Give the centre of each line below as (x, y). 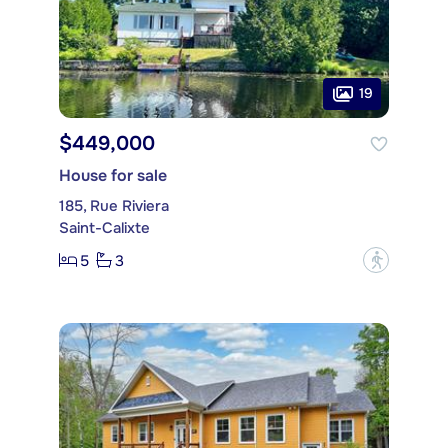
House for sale (113, 176)
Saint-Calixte (104, 228)
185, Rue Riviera (114, 206)
